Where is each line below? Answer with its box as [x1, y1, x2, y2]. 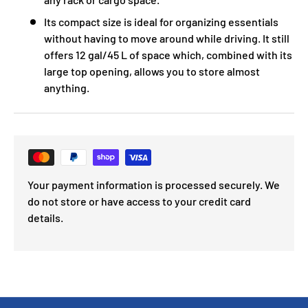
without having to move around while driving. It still [44, 31, 289, 45]
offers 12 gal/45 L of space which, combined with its [44, 47, 292, 61]
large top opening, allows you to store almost [44, 64, 260, 78]
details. [27, 210, 63, 224]
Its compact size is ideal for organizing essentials [44, 14, 278, 28]
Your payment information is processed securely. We [27, 177, 280, 191]
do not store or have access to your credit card [27, 194, 251, 208]
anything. [44, 80, 89, 94]
